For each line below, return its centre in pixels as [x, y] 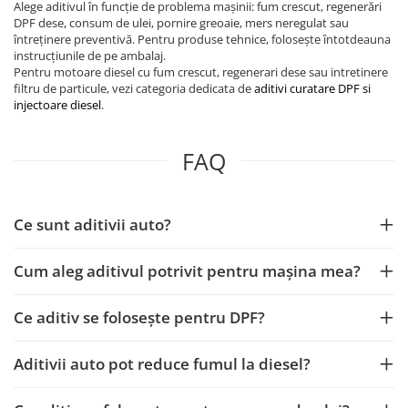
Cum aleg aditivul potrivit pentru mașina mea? [187, 270]
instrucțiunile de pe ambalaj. [90, 55]
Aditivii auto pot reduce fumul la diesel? [162, 363]
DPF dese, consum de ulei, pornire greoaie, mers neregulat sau [181, 22]
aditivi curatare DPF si [312, 88]
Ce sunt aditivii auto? [92, 224]
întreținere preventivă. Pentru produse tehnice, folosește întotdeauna [202, 39]
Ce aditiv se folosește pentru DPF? [139, 317]
